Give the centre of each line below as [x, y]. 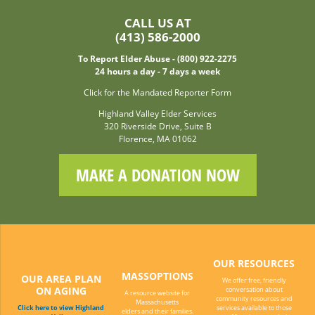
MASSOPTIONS [157, 276]
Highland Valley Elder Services [157, 113]
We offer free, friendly [254, 281]
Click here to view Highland [61, 308]
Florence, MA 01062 [157, 139]
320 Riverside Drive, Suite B [157, 126]
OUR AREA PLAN [61, 279]
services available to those [254, 308]
